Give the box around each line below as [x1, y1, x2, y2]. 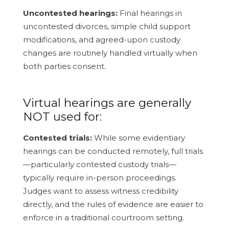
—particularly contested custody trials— [23, 159, 176, 169]
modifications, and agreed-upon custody [23, 34, 180, 44]
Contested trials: [23, 132, 92, 143]
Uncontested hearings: [23, 8, 118, 18]
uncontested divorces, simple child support [23, 21, 191, 31]
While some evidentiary [92, 132, 185, 143]
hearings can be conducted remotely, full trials [23, 146, 203, 156]
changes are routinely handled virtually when [23, 48, 197, 58]
